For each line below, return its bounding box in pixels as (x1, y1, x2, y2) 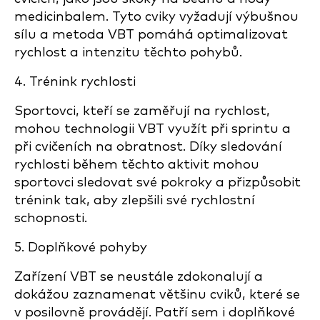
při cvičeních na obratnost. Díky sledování (14, 140, 282, 154)
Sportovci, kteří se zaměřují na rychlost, (14, 104, 270, 118)
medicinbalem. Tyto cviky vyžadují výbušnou (14, 10, 299, 24)
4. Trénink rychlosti (14, 75, 136, 89)
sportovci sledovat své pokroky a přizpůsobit (14, 176, 301, 189)
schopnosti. (14, 211, 87, 225)
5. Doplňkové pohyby (14, 241, 147, 254)
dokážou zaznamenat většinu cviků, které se (14, 288, 300, 301)
